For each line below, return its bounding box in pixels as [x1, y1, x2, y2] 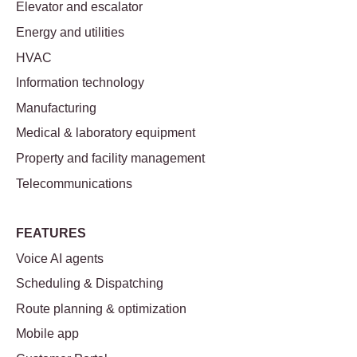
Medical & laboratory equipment [16, 126, 195, 140]
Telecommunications [16, 176, 132, 190]
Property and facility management [16, 151, 205, 165]
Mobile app [16, 327, 79, 341]
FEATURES [16, 226, 86, 240]
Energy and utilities [16, 25, 124, 39]
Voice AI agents [16, 251, 104, 265]
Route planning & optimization [16, 301, 186, 316]
